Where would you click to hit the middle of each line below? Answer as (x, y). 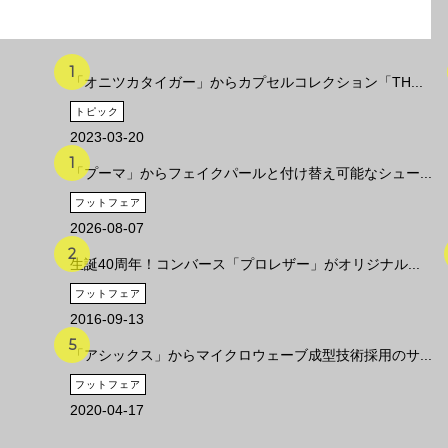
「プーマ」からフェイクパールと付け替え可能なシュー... (251, 173)
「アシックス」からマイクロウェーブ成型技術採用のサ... (251, 355)
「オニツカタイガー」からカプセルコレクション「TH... (246, 82)
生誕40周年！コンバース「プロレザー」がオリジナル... (245, 264)
